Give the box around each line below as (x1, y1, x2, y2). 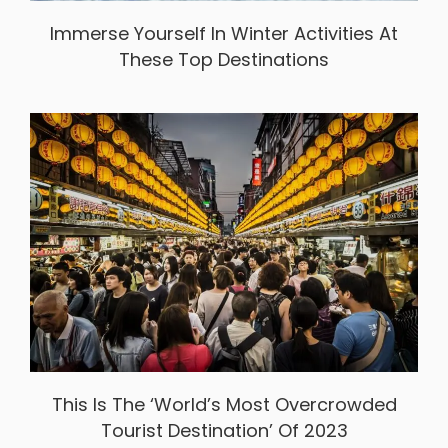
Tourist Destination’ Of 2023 (100, 417, 348, 443)
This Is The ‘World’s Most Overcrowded (51, 391, 397, 417)
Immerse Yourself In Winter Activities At (50, 20, 398, 46)
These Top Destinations (119, 46, 329, 72)
